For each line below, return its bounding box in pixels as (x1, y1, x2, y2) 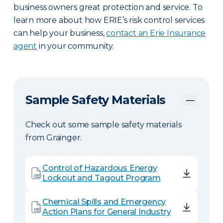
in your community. (37, 41, 114, 51)
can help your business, (13, 28, 107, 38)
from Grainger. (25, 133, 82, 142)
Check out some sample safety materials (25, 120, 182, 129)
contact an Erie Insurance (106, 28, 206, 38)
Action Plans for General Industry (42, 207, 171, 217)
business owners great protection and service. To (13, 2, 203, 12)
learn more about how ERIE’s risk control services (13, 15, 205, 25)
